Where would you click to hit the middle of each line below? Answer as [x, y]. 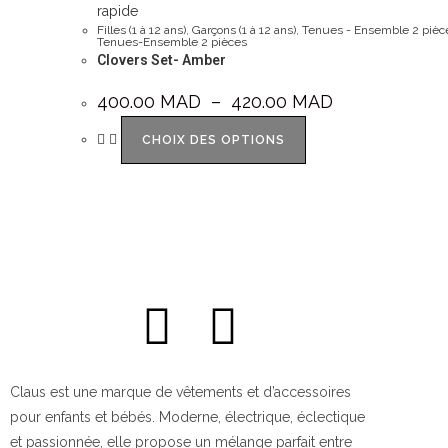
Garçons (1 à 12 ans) [244, 30]
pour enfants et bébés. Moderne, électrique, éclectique [187, 416]
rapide [117, 11]
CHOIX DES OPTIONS [213, 140]
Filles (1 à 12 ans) [141, 30]
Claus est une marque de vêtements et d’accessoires [180, 391]
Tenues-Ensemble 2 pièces [172, 42]
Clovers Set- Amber [161, 60]
